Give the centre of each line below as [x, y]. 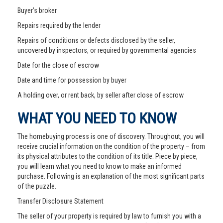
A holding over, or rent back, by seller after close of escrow [101, 95]
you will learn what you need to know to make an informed [100, 166]
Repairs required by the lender [59, 25]
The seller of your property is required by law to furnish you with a [109, 216]
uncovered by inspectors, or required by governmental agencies [107, 50]
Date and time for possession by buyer [72, 80]
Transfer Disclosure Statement [60, 201]
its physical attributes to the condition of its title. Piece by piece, [108, 156]
